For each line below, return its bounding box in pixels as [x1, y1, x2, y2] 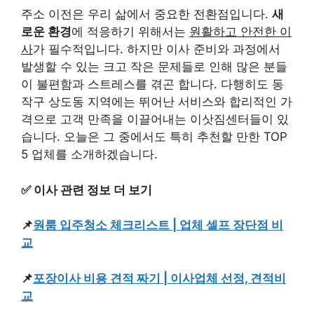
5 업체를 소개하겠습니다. [21, 147, 158, 161]
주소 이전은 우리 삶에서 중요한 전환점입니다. [21, 7, 272, 21]
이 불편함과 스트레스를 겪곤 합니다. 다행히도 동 [21, 77, 284, 91]
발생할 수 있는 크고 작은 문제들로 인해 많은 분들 [21, 60, 287, 74]
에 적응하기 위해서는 [71, 25, 189, 39]
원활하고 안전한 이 [189, 25, 292, 39]
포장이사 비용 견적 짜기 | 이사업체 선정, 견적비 [33, 271, 286, 285]
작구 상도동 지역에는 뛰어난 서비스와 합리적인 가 [21, 95, 292, 109]
